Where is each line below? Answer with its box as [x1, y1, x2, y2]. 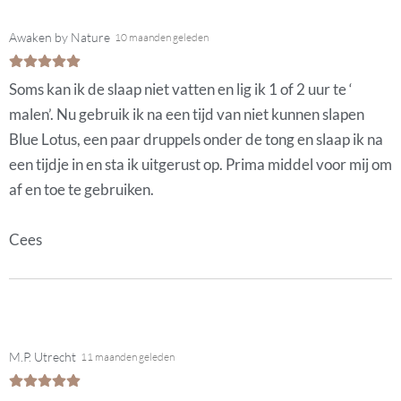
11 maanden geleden [81, 350, 175, 364]
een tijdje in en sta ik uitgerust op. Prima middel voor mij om [9, 154, 392, 174]
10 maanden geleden [115, 30, 209, 44]
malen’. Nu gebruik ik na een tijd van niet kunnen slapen [9, 104, 364, 124]
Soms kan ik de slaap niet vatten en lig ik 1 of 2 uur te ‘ [9, 79, 353, 98]
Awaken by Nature [9, 29, 110, 45]
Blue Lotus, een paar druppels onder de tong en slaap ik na [9, 129, 383, 149]
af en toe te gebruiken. [9, 179, 154, 199]
